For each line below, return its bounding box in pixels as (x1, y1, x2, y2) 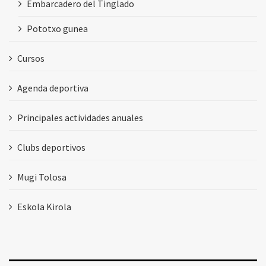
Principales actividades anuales (17, 111, 143, 123)
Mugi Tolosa (17, 170, 66, 183)
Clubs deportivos (17, 141, 85, 153)
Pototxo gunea (27, 22, 88, 34)
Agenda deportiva (17, 81, 88, 94)
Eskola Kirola (17, 200, 71, 213)
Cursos (17, 52, 45, 64)
